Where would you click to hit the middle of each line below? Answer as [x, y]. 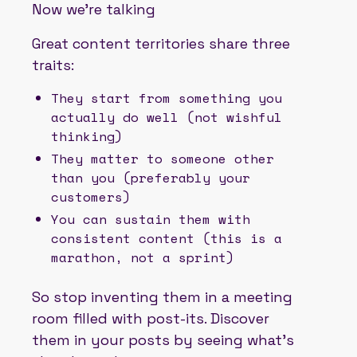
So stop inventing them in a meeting [162, 296]
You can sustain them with [151, 219]
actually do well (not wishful [167, 117]
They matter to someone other [163, 158]
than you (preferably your [151, 177]
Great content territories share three [161, 43]
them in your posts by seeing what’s [163, 339]
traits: [53, 65]
